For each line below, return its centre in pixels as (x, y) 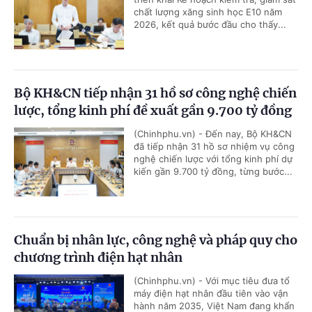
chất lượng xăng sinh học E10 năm (208, 11)
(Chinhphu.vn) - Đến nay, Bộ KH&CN (213, 133)
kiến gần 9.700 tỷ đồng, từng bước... (213, 171)
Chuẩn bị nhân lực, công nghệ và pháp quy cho (156, 240)
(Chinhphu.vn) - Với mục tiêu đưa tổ (212, 280)
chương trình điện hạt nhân (98, 257)
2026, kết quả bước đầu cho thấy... (210, 24)
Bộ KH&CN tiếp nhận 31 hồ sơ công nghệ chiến (155, 93)
